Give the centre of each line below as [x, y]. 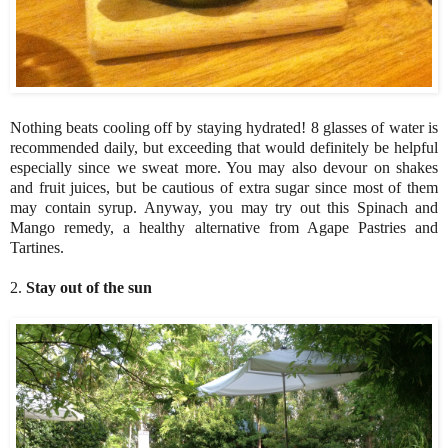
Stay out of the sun [87, 288]
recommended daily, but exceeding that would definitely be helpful [224, 148]
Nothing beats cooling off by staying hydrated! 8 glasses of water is [224, 128]
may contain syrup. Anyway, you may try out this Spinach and [224, 208]
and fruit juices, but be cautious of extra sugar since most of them [224, 188]
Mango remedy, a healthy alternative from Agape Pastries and [224, 228]
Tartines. [37, 248]
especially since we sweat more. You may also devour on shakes [224, 168]
